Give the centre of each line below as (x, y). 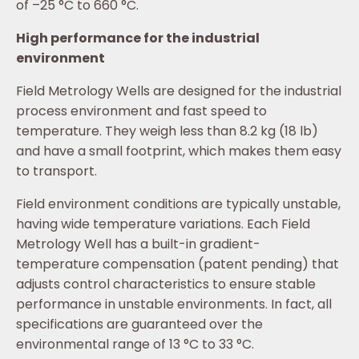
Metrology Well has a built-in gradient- (138, 244)
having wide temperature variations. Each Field (163, 224)
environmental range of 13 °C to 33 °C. (135, 345)
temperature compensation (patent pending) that (177, 264)
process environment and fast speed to (141, 111)
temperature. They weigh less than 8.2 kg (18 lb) (167, 131)
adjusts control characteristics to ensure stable (166, 284)
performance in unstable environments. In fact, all (174, 305)
